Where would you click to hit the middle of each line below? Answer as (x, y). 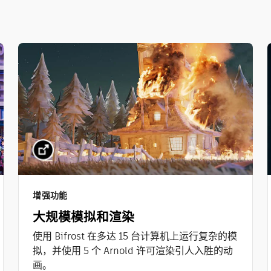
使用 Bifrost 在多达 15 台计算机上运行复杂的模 (135, 237)
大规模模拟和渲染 (84, 217)
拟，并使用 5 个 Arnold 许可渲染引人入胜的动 (133, 251)
